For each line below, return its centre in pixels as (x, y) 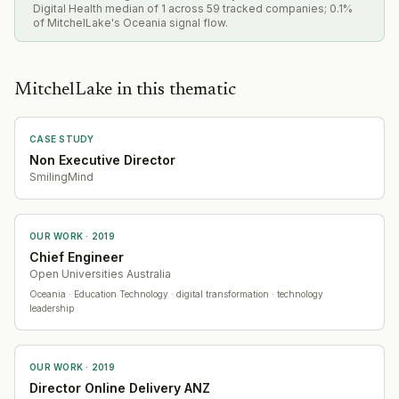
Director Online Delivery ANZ (120, 387)
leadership (52, 308)
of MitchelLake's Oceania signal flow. (130, 22)
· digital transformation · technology (246, 293)
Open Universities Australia (100, 273)
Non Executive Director (102, 159)
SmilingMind (61, 176)
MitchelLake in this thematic (125, 90)
